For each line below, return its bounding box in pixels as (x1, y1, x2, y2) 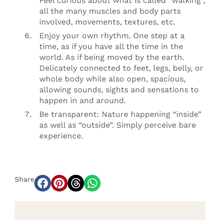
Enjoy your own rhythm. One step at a (39, 30, 185, 40)
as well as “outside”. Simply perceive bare (39, 120, 196, 130)
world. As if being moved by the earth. (39, 52, 184, 62)
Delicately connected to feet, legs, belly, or (39, 63, 203, 73)
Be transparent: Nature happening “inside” (39, 109, 201, 119)
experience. (39, 131, 83, 140)
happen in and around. (39, 95, 126, 105)
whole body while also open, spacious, (39, 74, 186, 83)
